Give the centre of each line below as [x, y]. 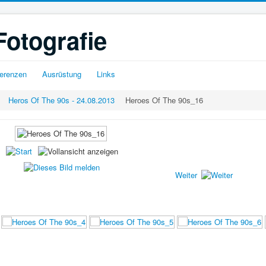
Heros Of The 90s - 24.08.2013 [62, 100]
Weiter [186, 175]
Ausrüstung [62, 74]
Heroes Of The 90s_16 [164, 100]
